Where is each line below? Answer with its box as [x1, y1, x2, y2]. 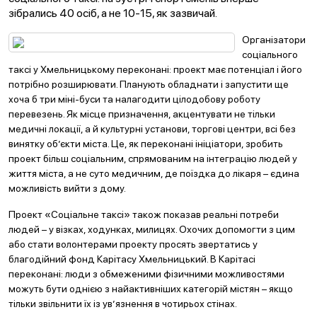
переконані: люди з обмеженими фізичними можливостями [8, 268, 284, 279]
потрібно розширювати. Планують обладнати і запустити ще [8, 79, 289, 90]
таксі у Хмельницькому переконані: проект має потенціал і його [8, 64, 302, 75]
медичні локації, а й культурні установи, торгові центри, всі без [8, 123, 296, 134]
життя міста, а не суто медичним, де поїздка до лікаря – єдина [8, 168, 299, 179]
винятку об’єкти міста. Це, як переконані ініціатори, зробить [8, 138, 283, 149]
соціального [242, 49, 298, 60]
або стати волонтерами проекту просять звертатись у [8, 238, 258, 250]
